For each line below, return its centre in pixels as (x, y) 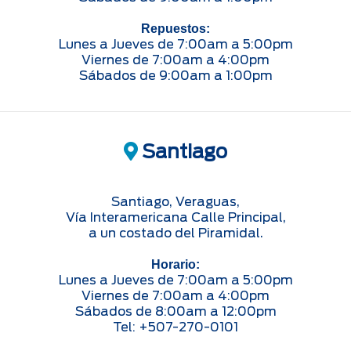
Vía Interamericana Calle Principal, (175, 217)
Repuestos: (175, 28)
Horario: (175, 264)
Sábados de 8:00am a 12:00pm (175, 311)
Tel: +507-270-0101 (175, 327)
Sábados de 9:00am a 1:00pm (175, 75)
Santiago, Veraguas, (175, 201)
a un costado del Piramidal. (175, 233)
